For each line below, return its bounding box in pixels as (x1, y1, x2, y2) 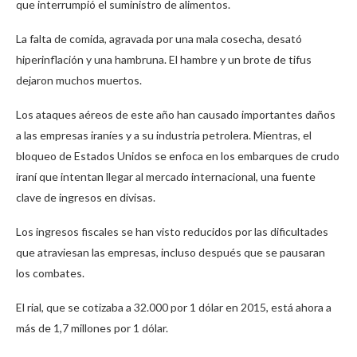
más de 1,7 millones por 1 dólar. (16, 321, 168, 335)
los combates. (16, 266, 84, 280)
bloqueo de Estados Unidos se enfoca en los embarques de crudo (16, 149, 339, 163)
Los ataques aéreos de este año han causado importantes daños (16, 108, 335, 122)
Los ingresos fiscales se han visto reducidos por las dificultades (16, 225, 328, 239)
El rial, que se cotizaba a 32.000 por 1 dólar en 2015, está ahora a (16, 300, 331, 315)
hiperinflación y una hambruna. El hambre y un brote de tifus (16, 53, 312, 67)
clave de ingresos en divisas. (16, 190, 155, 205)
